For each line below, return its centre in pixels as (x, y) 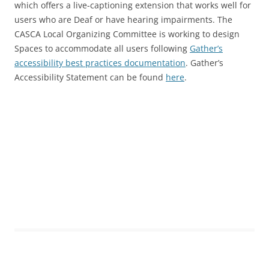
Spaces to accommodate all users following (102, 48)
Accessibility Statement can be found (90, 77)
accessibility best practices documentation (100, 62)
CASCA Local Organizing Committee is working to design (127, 34)
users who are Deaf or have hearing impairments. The (123, 19)
